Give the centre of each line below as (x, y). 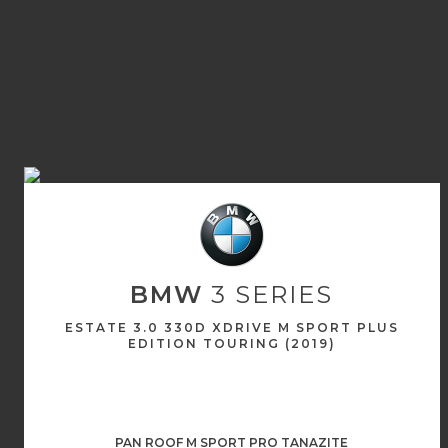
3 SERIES (268, 294)
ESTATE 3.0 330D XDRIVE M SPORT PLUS (231, 327)
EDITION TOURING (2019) (231, 343)
